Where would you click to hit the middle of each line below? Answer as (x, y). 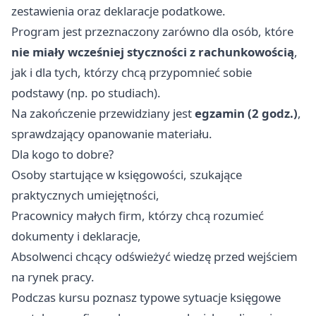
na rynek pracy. (53, 277)
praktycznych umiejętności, (85, 195)
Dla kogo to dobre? (62, 154)
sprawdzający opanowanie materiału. (112, 134)
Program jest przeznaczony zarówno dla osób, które (152, 32)
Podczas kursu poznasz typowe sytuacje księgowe (146, 298)
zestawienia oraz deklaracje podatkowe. (119, 11)
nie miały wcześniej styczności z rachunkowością (153, 52)
